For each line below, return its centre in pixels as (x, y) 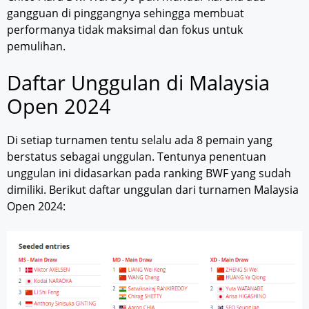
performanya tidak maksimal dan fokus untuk (125, 30)
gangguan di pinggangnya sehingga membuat (126, 13)
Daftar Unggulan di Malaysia (138, 83)
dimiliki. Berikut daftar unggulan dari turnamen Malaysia (153, 190)
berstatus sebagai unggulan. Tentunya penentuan (137, 157)
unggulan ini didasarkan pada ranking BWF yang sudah (149, 173)
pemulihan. (36, 47)
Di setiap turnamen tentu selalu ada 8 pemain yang (140, 140)
